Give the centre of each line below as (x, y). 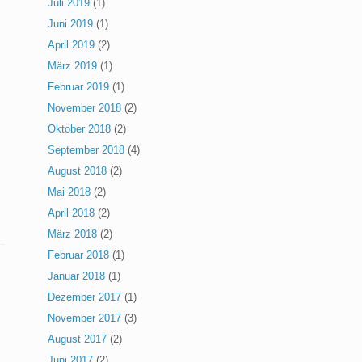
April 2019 (72, 45)
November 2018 (85, 108)
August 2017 (78, 339)
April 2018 (72, 213)
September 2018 (86, 150)
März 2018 (73, 234)
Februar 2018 (79, 255)
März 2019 (73, 66)
